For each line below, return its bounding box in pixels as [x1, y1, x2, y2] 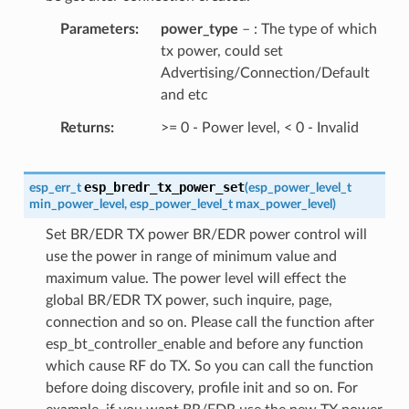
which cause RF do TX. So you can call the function [45, 358, 373, 373]
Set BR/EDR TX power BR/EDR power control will [45, 226, 367, 242]
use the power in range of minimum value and [45, 248, 337, 264]
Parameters [59, 21, 135, 37]
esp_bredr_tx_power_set [83, 179, 245, 194]
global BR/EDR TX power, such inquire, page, [45, 292, 332, 308]
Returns [59, 120, 110, 135]
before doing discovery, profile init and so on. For [45, 380, 358, 395]
